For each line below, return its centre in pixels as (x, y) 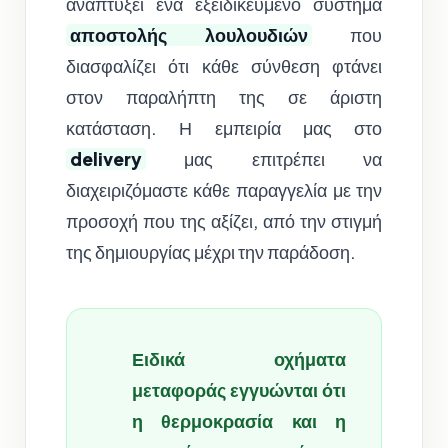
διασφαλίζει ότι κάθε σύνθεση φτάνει (224, 66)
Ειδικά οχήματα (239, 359)
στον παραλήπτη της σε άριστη (224, 97)
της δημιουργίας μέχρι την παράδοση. (210, 252)
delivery (105, 159)
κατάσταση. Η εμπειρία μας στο (224, 128)
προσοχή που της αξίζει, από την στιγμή (224, 221)
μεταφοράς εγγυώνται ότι (239, 390)
